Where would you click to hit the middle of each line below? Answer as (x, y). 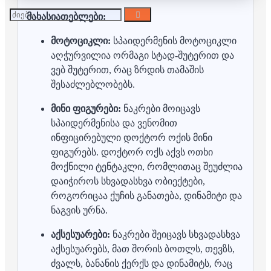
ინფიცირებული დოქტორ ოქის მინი (132, 138)
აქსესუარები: (80, 235)
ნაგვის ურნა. (79, 211)
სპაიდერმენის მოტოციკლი (175, 41)
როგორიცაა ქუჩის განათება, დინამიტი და (146, 196)
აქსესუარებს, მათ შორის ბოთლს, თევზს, (143, 249)
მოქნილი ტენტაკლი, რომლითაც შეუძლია (147, 167)
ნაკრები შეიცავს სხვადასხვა (176, 235)
